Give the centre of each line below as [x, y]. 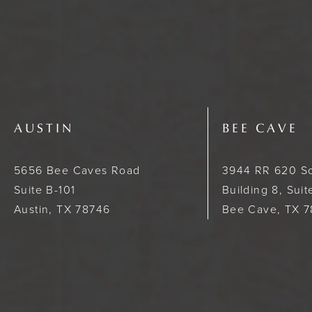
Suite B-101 [45, 189]
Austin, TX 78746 [62, 209]
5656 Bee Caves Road [77, 170]
